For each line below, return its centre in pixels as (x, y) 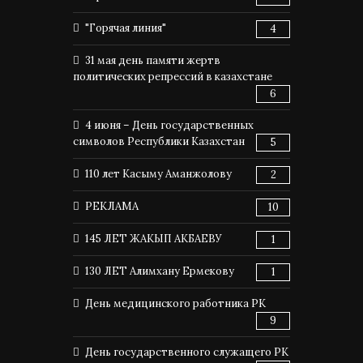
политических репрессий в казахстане (173, 77)
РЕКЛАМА (112, 206)
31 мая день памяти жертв (153, 60)
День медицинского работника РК (175, 303)
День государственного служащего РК (187, 352)
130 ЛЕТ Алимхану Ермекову (160, 271)
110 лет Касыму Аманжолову (158, 174)
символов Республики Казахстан (159, 141)
